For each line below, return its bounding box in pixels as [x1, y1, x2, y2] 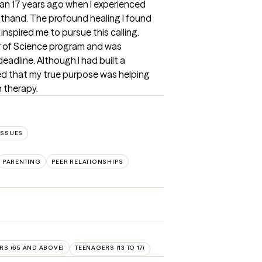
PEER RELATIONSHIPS [51, 157, 123, 166]
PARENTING [2, 157, 41, 166]
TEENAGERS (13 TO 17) [75, 243, 145, 251]
